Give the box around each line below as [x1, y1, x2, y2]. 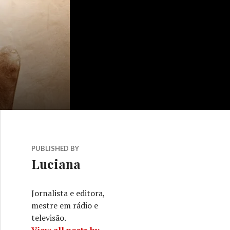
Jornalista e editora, [31, 187, 105, 199]
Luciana [31, 155, 81, 172]
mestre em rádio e [31, 200, 98, 211]
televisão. [31, 212, 66, 223]
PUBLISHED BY [31, 144, 79, 152]
